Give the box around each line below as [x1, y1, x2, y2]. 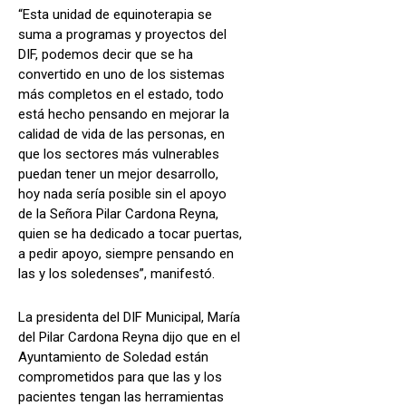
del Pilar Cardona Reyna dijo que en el [18, 328, 240, 345]
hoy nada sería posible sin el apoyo [18, 185, 227, 202]
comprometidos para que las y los [18, 368, 222, 385]
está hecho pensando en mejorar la [18, 105, 229, 122]
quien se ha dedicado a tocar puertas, [18, 225, 242, 242]
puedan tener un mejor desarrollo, [18, 165, 218, 182]
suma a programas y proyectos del [18, 25, 227, 43]
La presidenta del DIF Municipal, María [18, 308, 240, 325]
